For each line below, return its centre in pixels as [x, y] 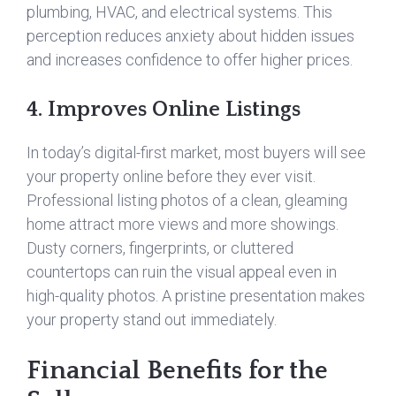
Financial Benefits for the [177, 371]
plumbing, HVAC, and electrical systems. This [179, 12]
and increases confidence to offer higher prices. [190, 60]
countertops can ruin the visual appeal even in [182, 272]
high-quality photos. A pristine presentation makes [196, 296]
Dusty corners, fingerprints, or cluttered [160, 248]
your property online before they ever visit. [171, 176]
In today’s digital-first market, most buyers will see [196, 152]
